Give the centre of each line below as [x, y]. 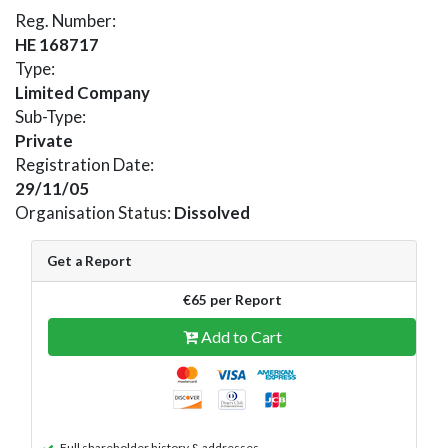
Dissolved [212, 212]
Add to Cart [239, 336]
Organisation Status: [94, 212]
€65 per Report [232, 299]
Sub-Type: [50, 116]
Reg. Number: [65, 20]
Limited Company [82, 92]
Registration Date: [84, 164]
